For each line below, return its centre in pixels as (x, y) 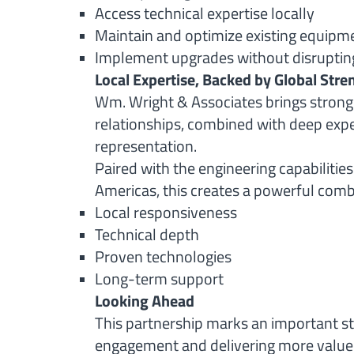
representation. (146, 146)
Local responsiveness (166, 212)
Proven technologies (163, 256)
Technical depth (147, 234)
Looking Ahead (145, 301)
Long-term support (159, 279)
